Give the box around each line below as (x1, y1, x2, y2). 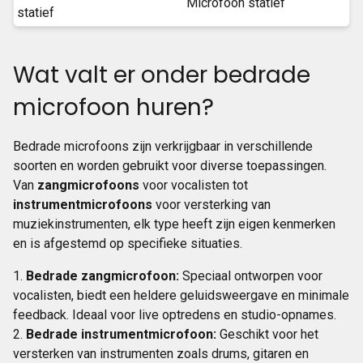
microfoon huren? (13, 92, 214, 123)
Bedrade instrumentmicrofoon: (26, 327, 216, 342)
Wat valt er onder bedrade (13, 59, 310, 91)
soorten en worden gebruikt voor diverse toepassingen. (13, 158, 327, 173)
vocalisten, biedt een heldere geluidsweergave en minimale (13, 288, 349, 303)
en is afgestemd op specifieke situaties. (13, 236, 242, 251)
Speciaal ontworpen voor (179, 268, 322, 284)
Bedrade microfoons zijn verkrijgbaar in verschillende (13, 139, 313, 154)
